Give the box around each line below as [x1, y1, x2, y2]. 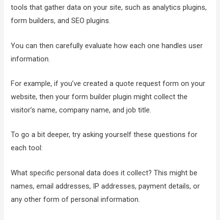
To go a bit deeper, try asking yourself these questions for [11, 130, 198, 139]
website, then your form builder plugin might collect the [11, 92, 188, 101]
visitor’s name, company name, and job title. [11, 105, 152, 114]
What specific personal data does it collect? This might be [11, 168, 198, 177]
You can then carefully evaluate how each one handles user [11, 41, 203, 50]
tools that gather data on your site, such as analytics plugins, [11, 3, 207, 12]
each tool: [11, 143, 43, 153]
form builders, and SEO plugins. [11, 16, 111, 26]
